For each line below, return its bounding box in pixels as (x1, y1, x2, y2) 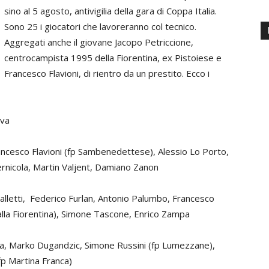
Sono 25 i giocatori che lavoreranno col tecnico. (4, 20, 196, 32)
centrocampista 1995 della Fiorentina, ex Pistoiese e (4, 52, 222, 64)
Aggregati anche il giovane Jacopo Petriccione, (4, 36, 193, 48)
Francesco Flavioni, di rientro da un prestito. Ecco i (4, 67, 210, 79)
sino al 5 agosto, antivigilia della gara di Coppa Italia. (4, 5, 217, 17)
